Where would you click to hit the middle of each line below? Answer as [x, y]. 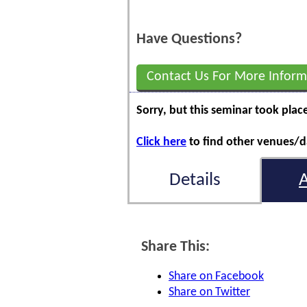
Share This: [175, 247]
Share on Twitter [209, 292]
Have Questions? [189, 39]
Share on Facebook [216, 277]
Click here [161, 142]
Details [195, 181]
